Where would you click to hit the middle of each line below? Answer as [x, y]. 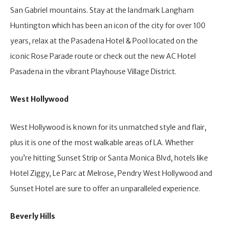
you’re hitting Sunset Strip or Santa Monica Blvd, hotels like [109, 158]
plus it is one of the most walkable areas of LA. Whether [102, 142]
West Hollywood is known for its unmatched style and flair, [108, 127]
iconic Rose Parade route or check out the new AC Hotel [103, 56]
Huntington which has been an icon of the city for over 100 [108, 25]
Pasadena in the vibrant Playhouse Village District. [94, 71]
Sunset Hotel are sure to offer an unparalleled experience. [106, 188]
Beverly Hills [33, 216]
